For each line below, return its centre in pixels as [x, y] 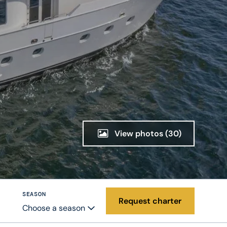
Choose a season [53, 208]
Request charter [150, 201]
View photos [139, 133]
